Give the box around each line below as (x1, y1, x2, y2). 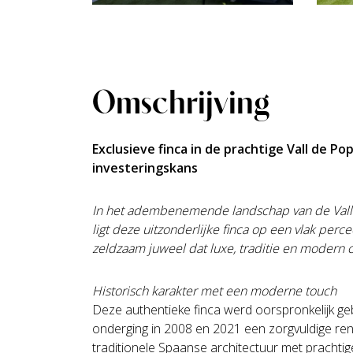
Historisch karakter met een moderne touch (92, 282, 336, 300)
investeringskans (92, 159, 198, 177)
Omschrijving (92, 82, 269, 121)
